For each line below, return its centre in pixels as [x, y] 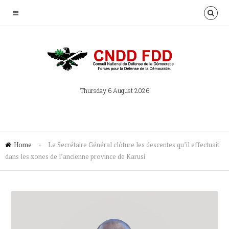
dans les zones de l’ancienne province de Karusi [75, 156]
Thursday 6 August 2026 [114, 90]
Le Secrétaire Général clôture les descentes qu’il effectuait [134, 145]
